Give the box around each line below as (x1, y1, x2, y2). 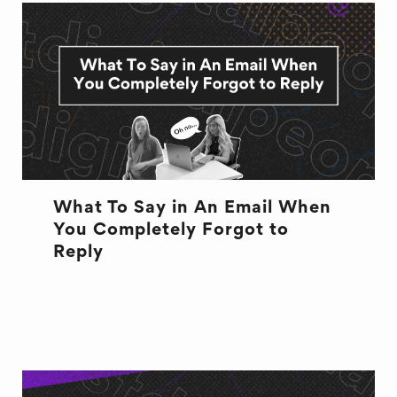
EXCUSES (52, 300, 125, 314)
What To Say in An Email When (52, 200, 331, 216)
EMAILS (52, 281, 113, 294)
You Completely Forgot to (52, 222, 289, 238)
